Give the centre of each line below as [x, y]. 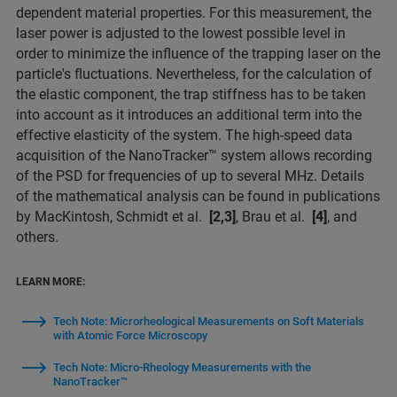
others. [41, 237]
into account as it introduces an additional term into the [189, 115]
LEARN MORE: [51, 282]
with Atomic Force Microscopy [130, 336]
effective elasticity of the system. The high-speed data [184, 136]
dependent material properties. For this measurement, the [194, 13]
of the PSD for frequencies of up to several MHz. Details [190, 176]
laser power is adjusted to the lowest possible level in [181, 34]
